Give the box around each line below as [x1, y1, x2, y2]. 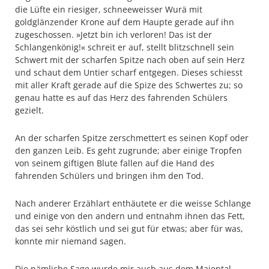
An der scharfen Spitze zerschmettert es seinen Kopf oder [15, 132, 249, 144]
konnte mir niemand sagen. [15, 235, 126, 247]
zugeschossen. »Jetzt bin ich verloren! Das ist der [15, 29, 212, 40]
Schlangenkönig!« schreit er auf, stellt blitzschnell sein [15, 41, 234, 53]
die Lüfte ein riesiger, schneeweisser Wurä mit [15, 4, 202, 15]
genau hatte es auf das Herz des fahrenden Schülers [15, 92, 228, 103]
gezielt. [15, 104, 44, 116]
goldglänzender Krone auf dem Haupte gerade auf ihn [15, 16, 234, 28]
